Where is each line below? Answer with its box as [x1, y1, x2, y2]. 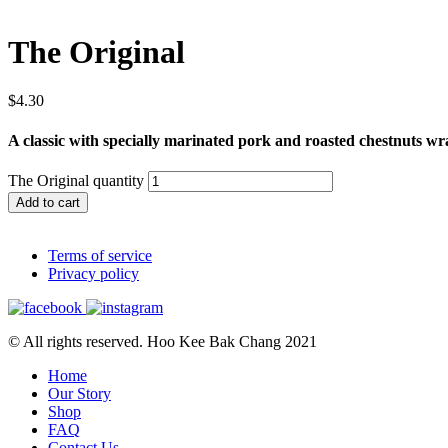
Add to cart [16, 194, 80, 210]
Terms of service [48, 246, 152, 264]
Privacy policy [48, 264, 139, 282]
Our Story [48, 384, 111, 402]
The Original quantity [8, 171, 144, 189]
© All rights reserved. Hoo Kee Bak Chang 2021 [8, 332, 317, 350]
